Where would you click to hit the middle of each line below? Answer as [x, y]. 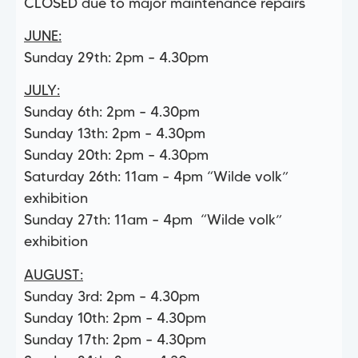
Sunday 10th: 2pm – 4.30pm [115, 318]
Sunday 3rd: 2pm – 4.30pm [112, 296]
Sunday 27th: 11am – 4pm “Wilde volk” [153, 220]
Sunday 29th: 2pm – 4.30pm [116, 57]
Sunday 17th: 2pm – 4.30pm [115, 339]
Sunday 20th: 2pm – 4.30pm [116, 155]
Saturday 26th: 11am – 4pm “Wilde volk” [156, 177]
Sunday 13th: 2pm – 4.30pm [115, 134]
